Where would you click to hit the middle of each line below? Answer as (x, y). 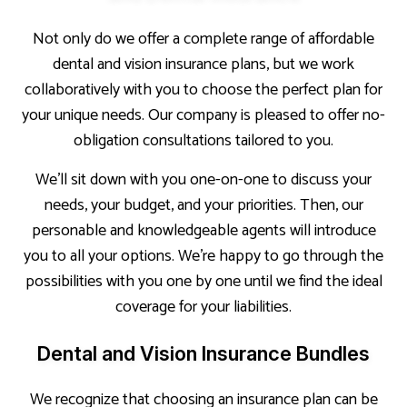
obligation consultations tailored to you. (203, 140)
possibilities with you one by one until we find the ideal (203, 281)
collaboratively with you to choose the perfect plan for (203, 89)
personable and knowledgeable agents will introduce (203, 230)
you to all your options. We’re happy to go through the (203, 256)
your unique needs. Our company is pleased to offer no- (203, 115)
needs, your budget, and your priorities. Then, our (203, 205)
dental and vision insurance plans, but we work (203, 64)
